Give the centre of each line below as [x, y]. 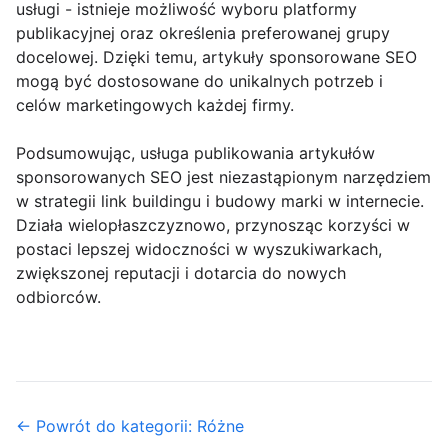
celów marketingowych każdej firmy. [155, 105]
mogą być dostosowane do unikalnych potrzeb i [199, 81]
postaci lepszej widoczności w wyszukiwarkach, [199, 249]
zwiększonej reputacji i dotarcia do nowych [181, 273]
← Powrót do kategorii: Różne [130, 426]
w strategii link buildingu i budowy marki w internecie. [220, 201]
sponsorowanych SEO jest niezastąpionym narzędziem [223, 177]
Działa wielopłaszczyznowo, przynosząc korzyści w [213, 225]
